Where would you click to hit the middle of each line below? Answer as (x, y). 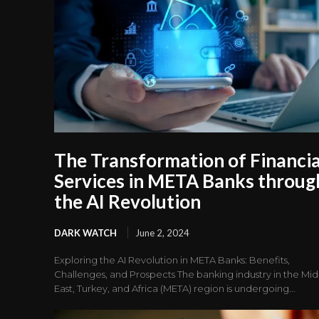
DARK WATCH (85, 233)
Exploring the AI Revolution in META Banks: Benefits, (172, 260)
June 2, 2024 (162, 233)
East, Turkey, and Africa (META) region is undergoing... (175, 289)
